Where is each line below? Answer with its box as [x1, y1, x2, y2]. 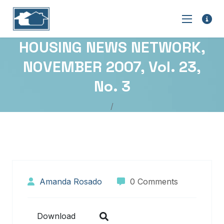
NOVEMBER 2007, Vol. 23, [23, 57, 201, 76]
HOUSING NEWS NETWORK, [18, 37, 205, 57]
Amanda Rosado [39, 176, 102, 186]
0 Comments [127, 176, 178, 186]
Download [37, 211, 75, 221]
